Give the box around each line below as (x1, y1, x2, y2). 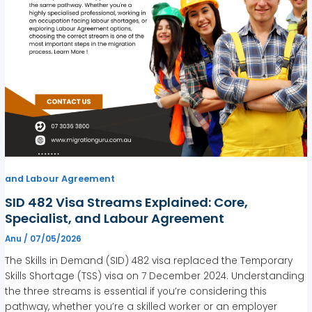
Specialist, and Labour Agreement (5, 209, 225, 227)
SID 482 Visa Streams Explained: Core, (5, 193, 249, 211)
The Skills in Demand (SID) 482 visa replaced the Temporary (5, 254, 293, 268)
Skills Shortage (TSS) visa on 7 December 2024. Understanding (5, 270, 305, 283)
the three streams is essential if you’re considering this (5, 285, 267, 299)
